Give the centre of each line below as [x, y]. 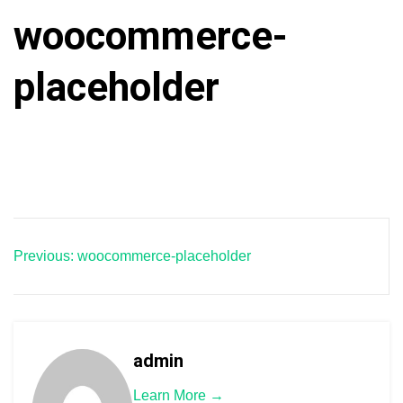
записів [69, 280]
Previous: [44, 256]
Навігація [85, 238]
